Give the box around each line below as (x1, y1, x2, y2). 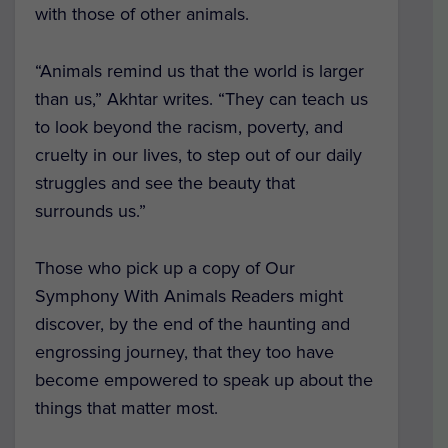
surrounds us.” (35, 199, 146, 222)
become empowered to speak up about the (35, 368, 373, 391)
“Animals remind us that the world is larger (35, 59, 364, 82)
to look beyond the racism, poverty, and (35, 115, 343, 138)
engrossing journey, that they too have (35, 340, 334, 363)
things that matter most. (35, 396, 218, 419)
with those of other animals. (35, 3, 249, 26)
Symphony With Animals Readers (35, 284, 299, 307)
